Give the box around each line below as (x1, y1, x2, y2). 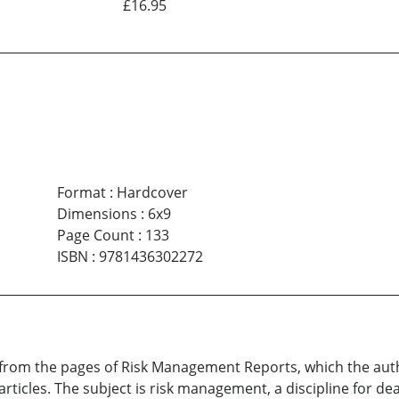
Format (56, 183, 106, 203)
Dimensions (56, 204, 137, 224)
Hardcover (116, 183, 188, 203)
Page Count (56, 225, 134, 246)
